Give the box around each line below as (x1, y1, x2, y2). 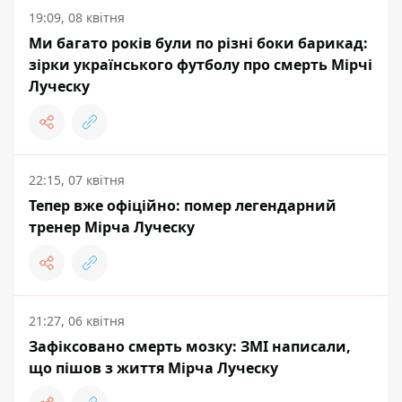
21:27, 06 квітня (29, 312, 125, 329)
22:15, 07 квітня (29, 171, 125, 188)
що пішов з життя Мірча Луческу (29, 358, 278, 378)
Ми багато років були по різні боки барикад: (29, 33, 368, 53)
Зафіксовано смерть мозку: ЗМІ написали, (29, 336, 351, 356)
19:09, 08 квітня (29, 9, 125, 26)
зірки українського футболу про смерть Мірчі (29, 55, 372, 74)
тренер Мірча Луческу (29, 217, 195, 237)
